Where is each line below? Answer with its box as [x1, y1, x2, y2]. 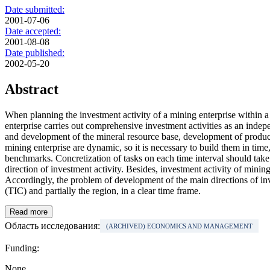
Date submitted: [5, 4, 64, 15]
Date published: [5, 48, 64, 58]
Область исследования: [5, 221, 100, 231]
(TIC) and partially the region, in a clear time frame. [5, 186, 201, 196]
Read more [10, 207, 48, 217]
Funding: [5, 243, 39, 254]
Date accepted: [5, 26, 61, 37]
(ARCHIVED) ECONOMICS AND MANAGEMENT [106, 222, 253, 230]
